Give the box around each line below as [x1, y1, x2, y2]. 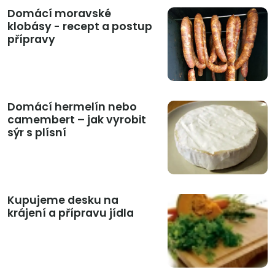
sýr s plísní [7, 125, 66, 141]
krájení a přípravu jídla [7, 206, 134, 221]
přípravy [7, 32, 55, 47]
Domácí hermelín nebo [7, 99, 137, 115]
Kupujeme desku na [7, 193, 118, 208]
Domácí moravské [7, 6, 111, 21]
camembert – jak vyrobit [7, 112, 146, 128]
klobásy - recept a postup [7, 19, 152, 34]
